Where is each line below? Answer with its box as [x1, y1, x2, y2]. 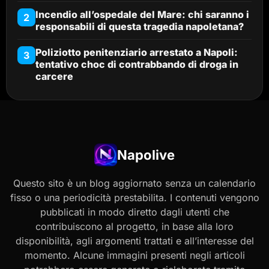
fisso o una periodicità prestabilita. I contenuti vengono [10, 191, 259, 204]
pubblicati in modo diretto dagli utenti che [40, 205, 229, 218]
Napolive [117, 147, 175, 163]
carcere [35, 70, 73, 82]
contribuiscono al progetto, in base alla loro [35, 220, 234, 232]
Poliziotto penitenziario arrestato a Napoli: [35, 46, 238, 58]
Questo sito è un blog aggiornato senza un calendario [13, 177, 256, 189]
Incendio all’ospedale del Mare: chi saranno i [35, 8, 249, 20]
